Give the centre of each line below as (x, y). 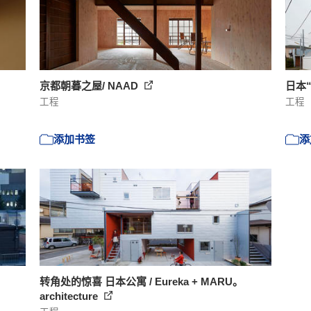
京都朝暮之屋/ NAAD (91, 86)
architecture (70, 296)
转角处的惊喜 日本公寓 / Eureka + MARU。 (142, 281)
